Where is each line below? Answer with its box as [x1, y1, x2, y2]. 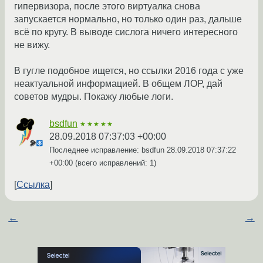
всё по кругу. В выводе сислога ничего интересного [14, 27, 238, 38]
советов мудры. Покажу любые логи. [14, 92, 173, 102]
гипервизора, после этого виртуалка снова [14, 1, 200, 12]
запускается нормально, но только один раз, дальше [14, 14, 242, 25]
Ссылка [16, 180, 50, 190]
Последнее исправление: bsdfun [49, 146, 167, 155]
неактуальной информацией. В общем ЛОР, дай [14, 79, 222, 89]
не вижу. [14, 40, 50, 50]
